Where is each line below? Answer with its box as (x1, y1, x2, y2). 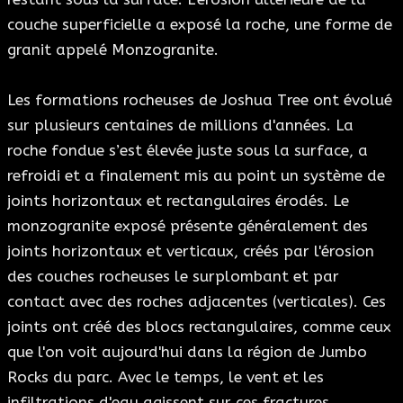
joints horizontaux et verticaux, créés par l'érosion (7, 242, 374, 260)
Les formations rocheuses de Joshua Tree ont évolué (7, 91, 392, 109)
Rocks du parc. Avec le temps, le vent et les (7, 368, 324, 386)
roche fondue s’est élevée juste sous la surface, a (7, 141, 368, 159)
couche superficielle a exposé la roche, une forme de (7, 15, 392, 33)
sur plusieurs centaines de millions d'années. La (7, 116, 354, 134)
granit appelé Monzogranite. (7, 40, 219, 58)
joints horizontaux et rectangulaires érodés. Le (7, 192, 349, 210)
